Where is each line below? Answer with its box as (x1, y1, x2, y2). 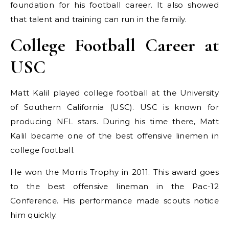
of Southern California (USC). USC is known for (10, 102, 219, 112)
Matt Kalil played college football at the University (10, 88, 219, 98)
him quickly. (10, 210, 57, 220)
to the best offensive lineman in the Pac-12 (10, 181, 219, 191)
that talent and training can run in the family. (10, 14, 187, 24)
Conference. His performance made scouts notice (10, 196, 219, 205)
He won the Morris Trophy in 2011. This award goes (10, 167, 219, 177)
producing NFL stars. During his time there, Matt (10, 117, 219, 126)
